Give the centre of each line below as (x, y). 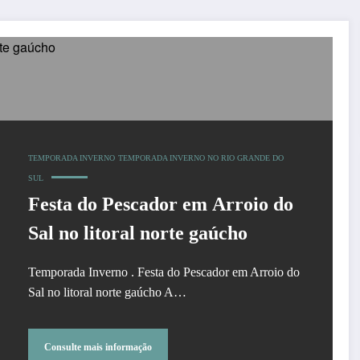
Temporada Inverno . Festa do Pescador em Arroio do (164, 272)
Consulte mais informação (98, 347)
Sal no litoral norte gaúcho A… (107, 292)
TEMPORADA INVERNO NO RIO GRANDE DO (200, 158)
